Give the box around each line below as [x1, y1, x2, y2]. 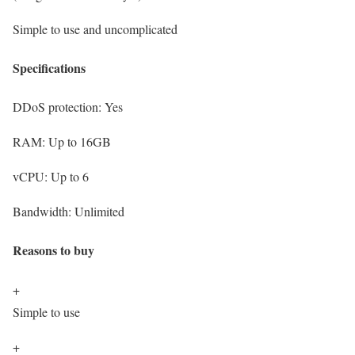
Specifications [13, 58, 86, 77]
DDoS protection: [13, 98, 105, 116]
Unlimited [74, 203, 124, 220]
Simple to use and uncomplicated [13, 20, 177, 37]
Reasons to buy [13, 241, 94, 260]
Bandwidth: [13, 203, 74, 220]
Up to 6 [51, 168, 89, 185]
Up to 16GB [48, 133, 111, 151]
